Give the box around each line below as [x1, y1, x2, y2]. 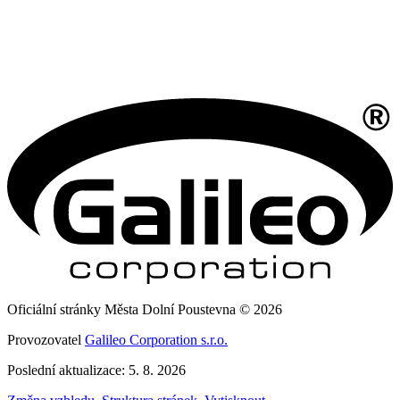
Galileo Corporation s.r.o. [85, 332, 228, 348]
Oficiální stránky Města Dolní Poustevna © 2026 [7, 302, 282, 318]
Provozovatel [7, 332, 85, 348]
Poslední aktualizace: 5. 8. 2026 [7, 362, 186, 379]
